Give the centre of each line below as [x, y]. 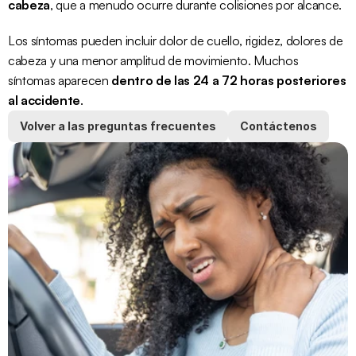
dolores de [314, 41]
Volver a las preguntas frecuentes [118, 126]
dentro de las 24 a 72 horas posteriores [229, 80]
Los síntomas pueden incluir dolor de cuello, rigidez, [147, 41]
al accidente [44, 100]
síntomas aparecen [60, 80]
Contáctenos [279, 126]
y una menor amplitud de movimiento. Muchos [173, 60]
